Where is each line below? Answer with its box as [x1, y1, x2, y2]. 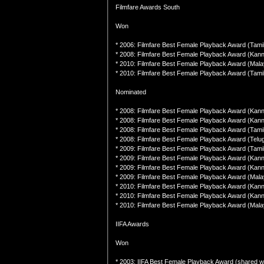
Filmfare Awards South [115, 4, 180, 11]
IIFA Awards [115, 220, 149, 227]
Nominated [115, 88, 146, 95]
